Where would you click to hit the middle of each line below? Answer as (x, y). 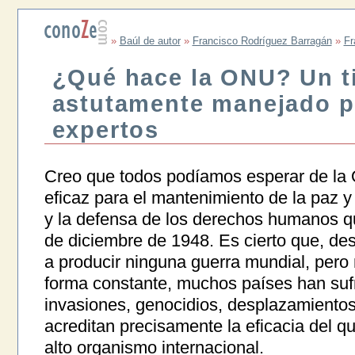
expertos (106, 130)
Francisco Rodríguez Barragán (262, 41)
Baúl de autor (150, 41)
